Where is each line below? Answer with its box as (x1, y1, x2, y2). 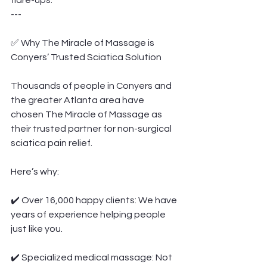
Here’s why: (11, 167, 59, 176)
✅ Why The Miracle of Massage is (11, 38, 156, 48)
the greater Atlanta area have (11, 95, 146, 105)
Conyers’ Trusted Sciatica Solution (11, 52, 162, 62)
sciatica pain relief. (11, 138, 92, 148)
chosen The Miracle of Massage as (11, 110, 164, 119)
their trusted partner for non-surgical (11, 124, 173, 133)
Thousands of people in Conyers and (11, 81, 173, 91)
